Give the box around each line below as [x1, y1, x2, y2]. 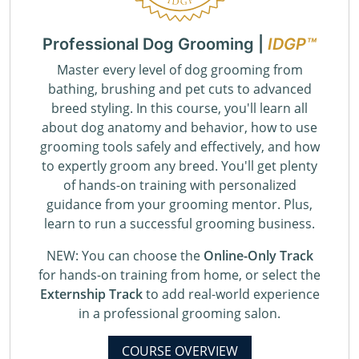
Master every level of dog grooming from [56, 61, 303, 79]
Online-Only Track [203, 247, 313, 264]
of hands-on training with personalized [63, 176, 296, 194]
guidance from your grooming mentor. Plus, [46, 196, 313, 213]
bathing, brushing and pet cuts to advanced [47, 80, 312, 98]
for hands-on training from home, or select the [38, 266, 321, 284]
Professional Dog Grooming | [42, 34, 268, 54]
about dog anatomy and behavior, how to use [42, 119, 317, 136]
